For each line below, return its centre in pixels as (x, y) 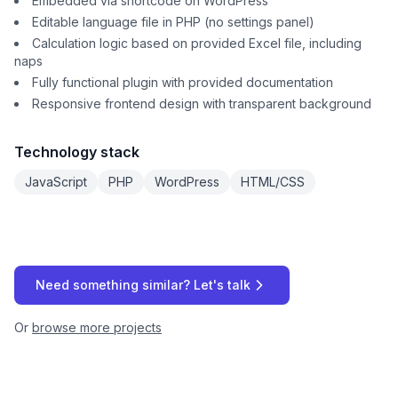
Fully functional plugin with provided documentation (183, 82)
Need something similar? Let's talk (143, 285)
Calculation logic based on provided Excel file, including (197, 43)
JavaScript (56, 182)
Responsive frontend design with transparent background (202, 103)
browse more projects (97, 327)
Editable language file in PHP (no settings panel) (173, 22)
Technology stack (77, 152)
